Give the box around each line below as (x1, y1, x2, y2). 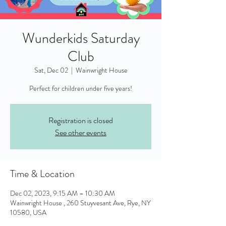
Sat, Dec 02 (34, 65, 68, 75)
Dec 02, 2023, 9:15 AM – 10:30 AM (10, 188, 115, 198)
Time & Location (10, 166, 75, 181)
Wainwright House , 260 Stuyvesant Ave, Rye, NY (10, 198, 151, 208)
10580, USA (10, 207, 46, 217)
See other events (55, 127, 106, 138)
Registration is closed (48, 115, 113, 126)
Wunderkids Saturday (22, 28, 140, 48)
